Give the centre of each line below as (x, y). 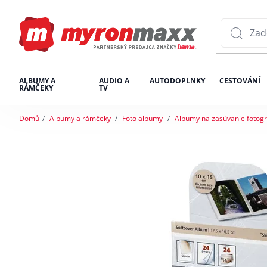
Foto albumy (143, 119)
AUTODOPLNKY (177, 81)
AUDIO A (114, 81)
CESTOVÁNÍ (240, 81)
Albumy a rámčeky (80, 119)
